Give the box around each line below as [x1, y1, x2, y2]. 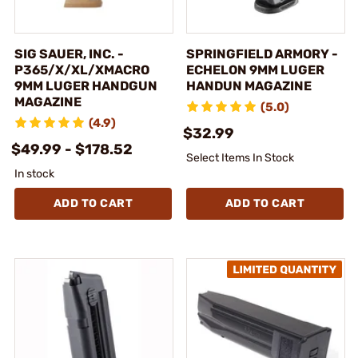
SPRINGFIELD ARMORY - [186, 46, 338, 62]
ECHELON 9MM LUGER [186, 62, 324, 78]
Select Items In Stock [186, 150, 294, 165]
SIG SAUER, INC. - [14, 46, 124, 62]
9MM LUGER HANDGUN [14, 78, 157, 93]
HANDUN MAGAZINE [186, 78, 312, 93]
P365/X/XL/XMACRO [14, 62, 149, 78]
